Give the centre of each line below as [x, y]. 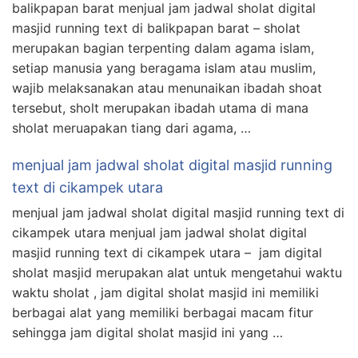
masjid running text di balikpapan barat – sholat [156, 28]
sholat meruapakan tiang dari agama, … [131, 127]
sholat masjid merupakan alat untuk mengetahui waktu [177, 272]
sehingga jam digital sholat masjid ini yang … [147, 332]
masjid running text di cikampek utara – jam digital [167, 252]
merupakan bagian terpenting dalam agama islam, [163, 48]
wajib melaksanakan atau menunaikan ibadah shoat [167, 88]
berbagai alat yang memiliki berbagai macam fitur [165, 312]
